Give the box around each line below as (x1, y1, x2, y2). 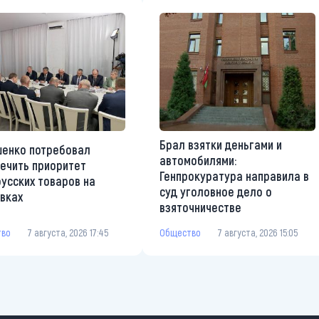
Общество (159, 226, 201, 239)
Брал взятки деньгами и (159, 136, 282, 152)
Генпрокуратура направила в (159, 167, 309, 184)
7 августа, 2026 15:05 (218, 226, 298, 239)
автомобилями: (159, 152, 236, 168)
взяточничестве (159, 199, 241, 215)
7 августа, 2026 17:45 (28, 226, 108, 239)
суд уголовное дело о (159, 183, 272, 199)
